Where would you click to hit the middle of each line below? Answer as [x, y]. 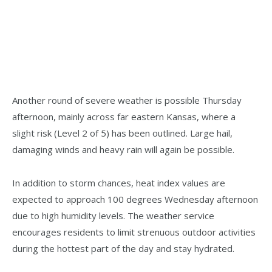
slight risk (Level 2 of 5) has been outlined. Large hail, [122, 133]
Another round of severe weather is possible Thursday [127, 100]
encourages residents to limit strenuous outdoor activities [134, 232]
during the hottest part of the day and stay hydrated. [123, 248]
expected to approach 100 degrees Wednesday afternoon [135, 199]
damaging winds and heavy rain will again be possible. [123, 149]
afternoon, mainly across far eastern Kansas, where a [124, 116]
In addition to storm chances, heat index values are [119, 182]
